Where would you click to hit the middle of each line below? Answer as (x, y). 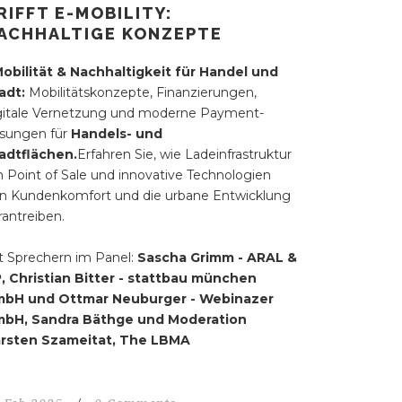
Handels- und (116, 134)
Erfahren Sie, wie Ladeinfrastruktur (184, 155)
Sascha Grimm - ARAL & (217, 258)
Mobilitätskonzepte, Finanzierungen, (142, 93)
